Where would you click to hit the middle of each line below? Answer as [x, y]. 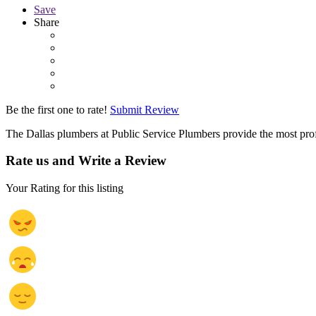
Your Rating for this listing [65, 188]
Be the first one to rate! [56, 109]
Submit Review [145, 109]
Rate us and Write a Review [86, 161]
